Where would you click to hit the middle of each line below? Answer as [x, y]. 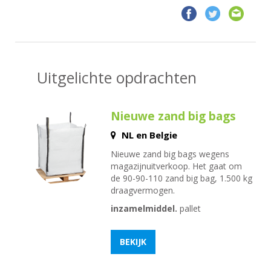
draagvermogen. [143, 190]
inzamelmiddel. [144, 208]
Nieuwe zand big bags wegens [170, 154]
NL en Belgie [149, 135]
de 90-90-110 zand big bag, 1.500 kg [182, 178]
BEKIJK [133, 242]
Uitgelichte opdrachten [117, 77]
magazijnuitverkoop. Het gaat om [177, 166]
